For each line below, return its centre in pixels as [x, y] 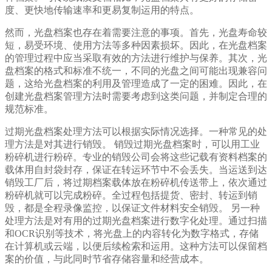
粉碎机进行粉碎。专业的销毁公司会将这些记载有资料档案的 [136, 157]
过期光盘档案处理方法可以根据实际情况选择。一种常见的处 [136, 132]
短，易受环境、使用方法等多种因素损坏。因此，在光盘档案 [136, 46]
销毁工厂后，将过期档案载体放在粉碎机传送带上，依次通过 [136, 183]
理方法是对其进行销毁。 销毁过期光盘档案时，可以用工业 [132, 144]
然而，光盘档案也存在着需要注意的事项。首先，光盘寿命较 [136, 33]
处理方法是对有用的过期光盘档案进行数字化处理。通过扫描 [136, 221]
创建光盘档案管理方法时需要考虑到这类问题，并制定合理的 [136, 97]
